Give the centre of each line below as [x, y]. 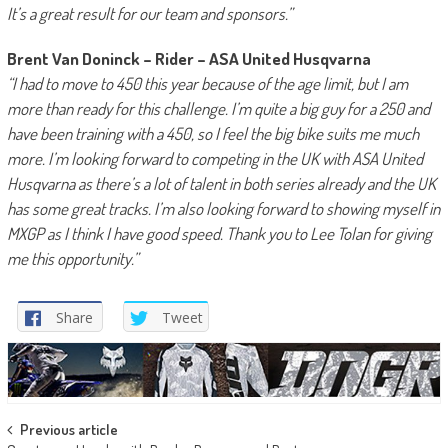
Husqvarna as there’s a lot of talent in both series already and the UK [221, 184]
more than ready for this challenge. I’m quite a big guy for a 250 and [218, 109]
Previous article [68, 429]
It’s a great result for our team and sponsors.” [149, 14]
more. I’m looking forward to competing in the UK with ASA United [214, 159]
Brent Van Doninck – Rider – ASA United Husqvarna [188, 59]
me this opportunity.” [72, 259]
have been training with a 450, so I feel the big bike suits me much [212, 134]
